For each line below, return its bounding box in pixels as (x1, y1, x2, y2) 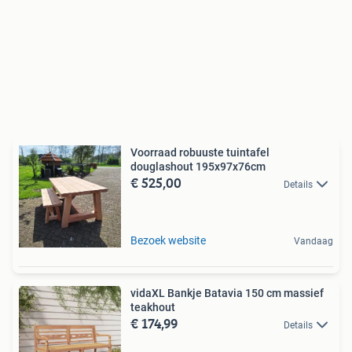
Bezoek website (130, 234, 206, 247)
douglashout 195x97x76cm (130, 160, 266, 174)
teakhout (130, 301, 175, 314)
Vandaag (294, 236, 333, 247)
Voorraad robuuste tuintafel (130, 146, 269, 159)
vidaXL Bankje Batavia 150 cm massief (130, 287, 324, 300)
